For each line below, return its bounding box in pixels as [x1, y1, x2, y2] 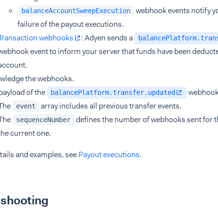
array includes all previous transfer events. [39, 101, 182, 111]
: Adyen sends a [81, 33, 134, 43]
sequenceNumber [16, 116, 71, 124]
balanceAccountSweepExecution [21, 7, 130, 15]
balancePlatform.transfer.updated [51, 89, 175, 96]
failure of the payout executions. [18, 19, 124, 29]
